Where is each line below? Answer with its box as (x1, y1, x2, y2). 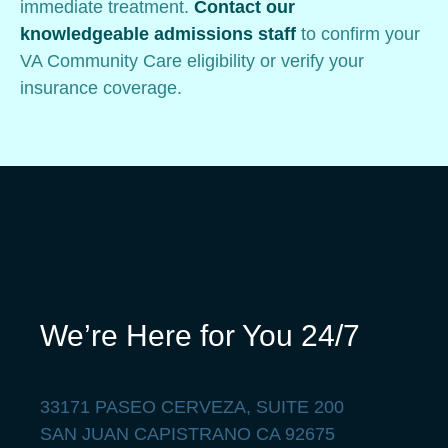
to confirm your (296, 23, 420, 44)
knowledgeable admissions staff (20, 23, 296, 44)
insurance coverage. (20, 77, 192, 98)
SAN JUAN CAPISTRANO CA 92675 (40, 424, 335, 445)
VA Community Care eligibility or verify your (20, 50, 364, 71)
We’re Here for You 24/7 (40, 319, 360, 353)
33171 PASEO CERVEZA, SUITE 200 (40, 397, 344, 418)
